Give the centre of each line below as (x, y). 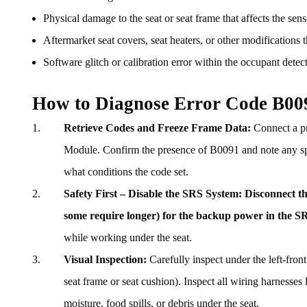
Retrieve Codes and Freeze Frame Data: (157, 128)
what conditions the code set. (126, 172)
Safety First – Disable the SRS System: (153, 194)
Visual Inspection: (105, 260)
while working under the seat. (128, 238)
